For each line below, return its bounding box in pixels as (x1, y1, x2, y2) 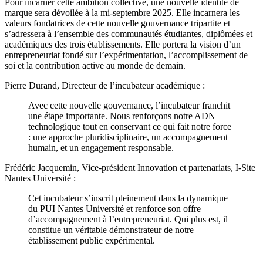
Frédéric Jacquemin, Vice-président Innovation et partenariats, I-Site (5, 163, 255, 173)
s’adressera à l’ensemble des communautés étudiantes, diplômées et (5, 29, 252, 39)
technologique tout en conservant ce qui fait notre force (28, 122, 231, 132)
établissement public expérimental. (28, 235, 155, 246)
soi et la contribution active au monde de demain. (5, 60, 186, 71)
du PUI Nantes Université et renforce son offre (28, 204, 201, 214)
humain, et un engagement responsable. (28, 143, 174, 153)
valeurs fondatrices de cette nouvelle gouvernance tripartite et (5, 18, 230, 29)
